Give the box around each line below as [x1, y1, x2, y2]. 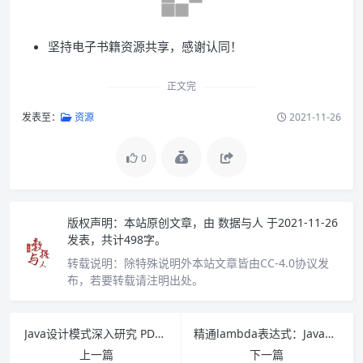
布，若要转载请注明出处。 [67, 272, 203, 288]
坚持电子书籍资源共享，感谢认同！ [48, 38, 242, 54]
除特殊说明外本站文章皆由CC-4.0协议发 [124, 255, 329, 271]
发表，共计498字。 [67, 232, 166, 247]
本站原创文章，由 [124, 215, 215, 230]
